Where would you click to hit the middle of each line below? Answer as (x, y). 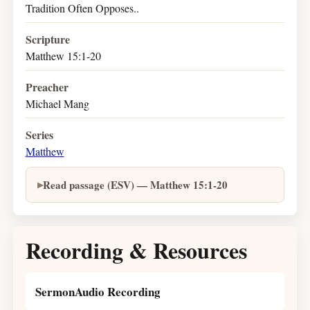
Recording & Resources (136, 250)
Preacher (47, 87)
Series (39, 135)
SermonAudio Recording (98, 292)
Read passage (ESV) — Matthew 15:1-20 (135, 185)
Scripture (47, 39)
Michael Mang (57, 103)
